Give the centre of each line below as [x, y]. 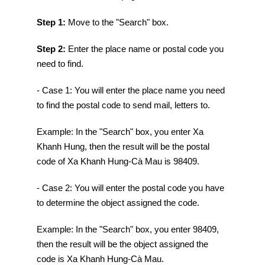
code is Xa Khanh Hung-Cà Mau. [100, 259]
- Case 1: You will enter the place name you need [130, 90]
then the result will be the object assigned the [122, 244]
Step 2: [52, 49]
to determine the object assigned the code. [118, 203]
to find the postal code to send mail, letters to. [123, 105]
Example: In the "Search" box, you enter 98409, [127, 229]
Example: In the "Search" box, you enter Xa [120, 132]
